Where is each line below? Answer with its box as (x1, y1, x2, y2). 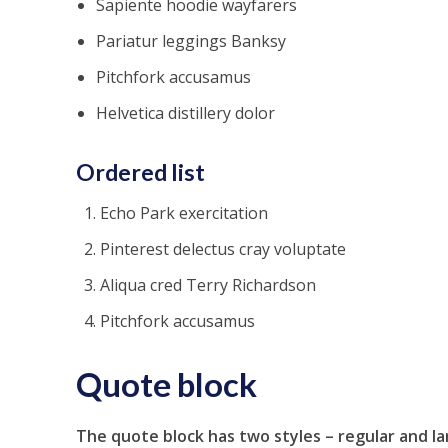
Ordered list (75, 158, 205, 186)
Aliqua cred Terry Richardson (99, 274, 316, 296)
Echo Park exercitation (99, 202, 268, 224)
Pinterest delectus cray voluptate (99, 238, 346, 260)
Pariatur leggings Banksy (95, 30, 286, 52)
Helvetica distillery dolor (95, 102, 275, 124)
